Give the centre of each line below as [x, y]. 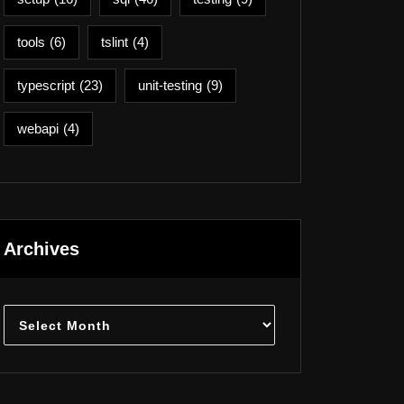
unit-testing [170, 85]
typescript [46, 85]
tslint [115, 42]
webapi [38, 129]
